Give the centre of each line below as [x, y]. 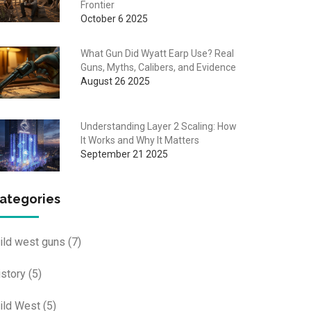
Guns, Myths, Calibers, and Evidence [158, 67]
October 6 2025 [114, 18]
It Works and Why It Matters [140, 140]
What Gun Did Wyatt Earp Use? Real [157, 53]
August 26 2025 [115, 81]
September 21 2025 [124, 154]
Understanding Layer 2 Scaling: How [158, 126]
